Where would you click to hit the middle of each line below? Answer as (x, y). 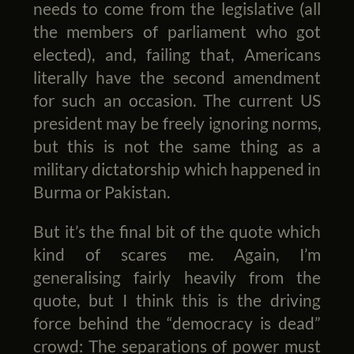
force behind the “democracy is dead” (177, 323)
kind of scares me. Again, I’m (177, 254)
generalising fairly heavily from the (177, 277)
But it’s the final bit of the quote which (177, 232)
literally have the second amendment (177, 77)
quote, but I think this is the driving (177, 300)
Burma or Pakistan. (101, 192)
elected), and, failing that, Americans (177, 55)
